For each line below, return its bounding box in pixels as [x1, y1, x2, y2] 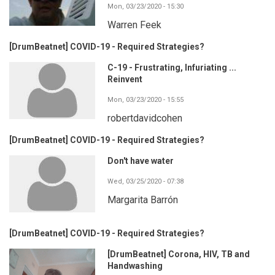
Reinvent [107, 74, 142, 84]
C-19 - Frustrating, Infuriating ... [107, 62, 236, 72]
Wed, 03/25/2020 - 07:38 [107, 177, 184, 185]
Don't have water [107, 155, 174, 166]
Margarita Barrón [107, 193, 178, 206]
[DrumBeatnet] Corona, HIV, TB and [107, 249, 250, 259]
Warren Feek [107, 18, 161, 31]
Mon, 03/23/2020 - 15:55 [107, 95, 184, 104]
